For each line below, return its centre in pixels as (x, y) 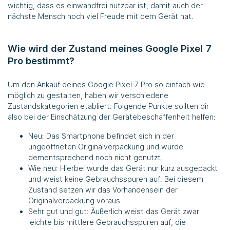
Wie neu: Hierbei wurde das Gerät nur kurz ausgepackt (123, 168)
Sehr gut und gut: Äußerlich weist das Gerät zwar (114, 211)
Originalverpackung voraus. (75, 200)
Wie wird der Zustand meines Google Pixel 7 (110, 48)
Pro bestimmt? (41, 60)
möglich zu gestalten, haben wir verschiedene (88, 95)
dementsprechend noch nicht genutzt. (95, 157)
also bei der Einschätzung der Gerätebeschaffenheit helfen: (112, 117)
